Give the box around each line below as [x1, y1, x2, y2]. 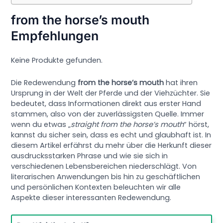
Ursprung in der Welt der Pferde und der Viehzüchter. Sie [11, 88, 211, 98]
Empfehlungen [11, 28, 99, 43]
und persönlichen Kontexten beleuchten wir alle [11, 182, 181, 192]
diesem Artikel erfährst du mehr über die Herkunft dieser [11, 140, 212, 150]
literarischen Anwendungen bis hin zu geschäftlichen [11, 171, 201, 182]
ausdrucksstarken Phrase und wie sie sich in [11, 150, 168, 161]
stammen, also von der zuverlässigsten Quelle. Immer [11, 109, 205, 119]
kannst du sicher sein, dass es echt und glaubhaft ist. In [11, 129, 212, 140]
